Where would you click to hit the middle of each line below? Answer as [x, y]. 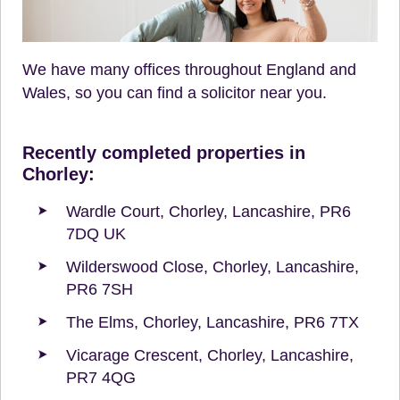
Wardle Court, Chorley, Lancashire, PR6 [208, 211]
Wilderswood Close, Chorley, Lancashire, [212, 267]
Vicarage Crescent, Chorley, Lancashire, [210, 355]
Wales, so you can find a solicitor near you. [175, 92]
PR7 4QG [101, 377]
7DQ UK [96, 233]
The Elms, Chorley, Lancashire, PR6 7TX [212, 322]
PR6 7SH [100, 289]
